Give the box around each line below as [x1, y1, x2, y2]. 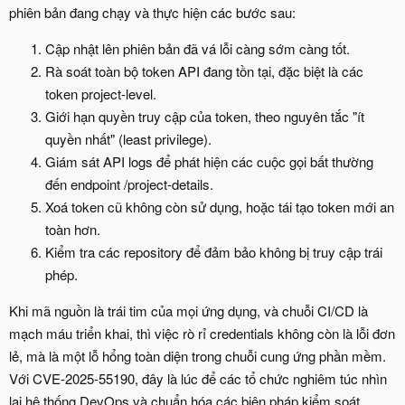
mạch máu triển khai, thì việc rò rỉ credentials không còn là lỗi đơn [9, 324, 395, 344]
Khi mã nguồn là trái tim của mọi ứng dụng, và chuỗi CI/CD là [9, 301, 368, 321]
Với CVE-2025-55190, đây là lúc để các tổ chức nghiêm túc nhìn [9, 369, 387, 389]
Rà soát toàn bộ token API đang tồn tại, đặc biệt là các [45, 61, 363, 81]
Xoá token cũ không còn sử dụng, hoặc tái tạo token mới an [45, 197, 394, 217]
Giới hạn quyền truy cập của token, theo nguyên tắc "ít [45, 107, 364, 127]
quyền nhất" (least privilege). [45, 129, 212, 149]
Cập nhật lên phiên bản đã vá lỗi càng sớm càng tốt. [45, 39, 350, 59]
